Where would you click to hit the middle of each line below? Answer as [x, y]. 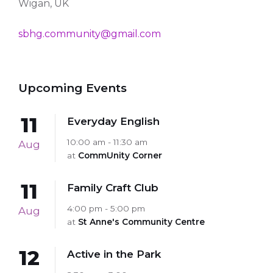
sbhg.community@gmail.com [90, 34]
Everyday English [113, 121]
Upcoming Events [73, 87]
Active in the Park [114, 254]
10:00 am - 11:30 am [107, 142]
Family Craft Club [113, 187]
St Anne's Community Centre [141, 222]
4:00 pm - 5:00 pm [106, 208]
